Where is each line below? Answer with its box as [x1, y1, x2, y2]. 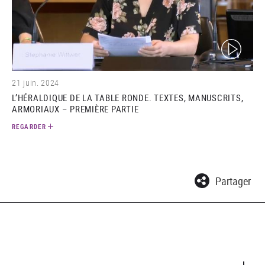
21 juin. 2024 [12, 77, 60, 89]
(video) [221, 37, 246, 51]
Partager [215, 173, 251, 188]
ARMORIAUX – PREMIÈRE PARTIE [12, 103, 139, 115]
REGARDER [12, 122, 46, 131]
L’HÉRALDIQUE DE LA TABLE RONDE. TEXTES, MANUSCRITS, [12, 92, 244, 104]
